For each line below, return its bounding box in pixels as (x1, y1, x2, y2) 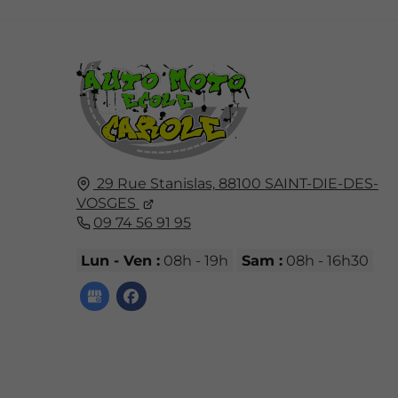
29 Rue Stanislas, (96, 175, 215, 192)
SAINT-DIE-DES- (264, 175, 378, 192)
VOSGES (76, 195, 136, 211)
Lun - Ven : (80, 251, 160, 269)
